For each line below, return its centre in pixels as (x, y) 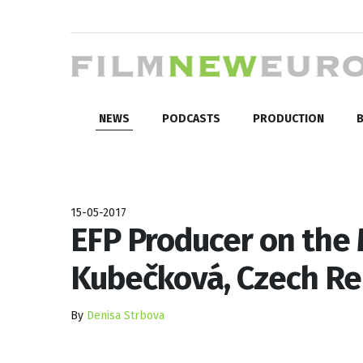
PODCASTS (191, 118)
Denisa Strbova (126, 315)
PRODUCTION (288, 118)
